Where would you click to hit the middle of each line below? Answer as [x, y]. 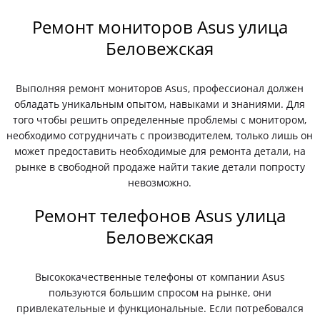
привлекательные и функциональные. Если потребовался [160, 308]
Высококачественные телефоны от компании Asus [160, 277]
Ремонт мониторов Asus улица [160, 27]
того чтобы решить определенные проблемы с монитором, [160, 120]
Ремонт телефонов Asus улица [160, 215]
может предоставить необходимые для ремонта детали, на [160, 151]
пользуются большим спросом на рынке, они [160, 292]
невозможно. [160, 182]
